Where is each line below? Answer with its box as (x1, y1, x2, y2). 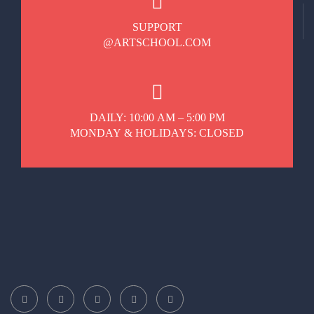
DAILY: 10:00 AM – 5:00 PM (89, 111, 225, 124)
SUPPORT (132, 21, 182, 34)
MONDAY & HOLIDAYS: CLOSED (70, 127, 244, 139)
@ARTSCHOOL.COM (103, 36, 211, 49)
